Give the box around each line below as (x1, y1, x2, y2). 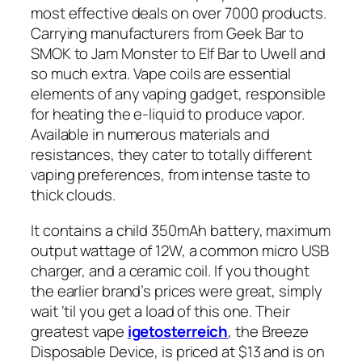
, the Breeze (228, 320, 309, 342)
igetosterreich (127, 320, 229, 342)
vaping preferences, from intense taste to (31, 164, 310, 186)
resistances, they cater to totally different (31, 144, 312, 166)
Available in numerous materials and (31, 124, 270, 145)
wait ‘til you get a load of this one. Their (31, 300, 290, 322)
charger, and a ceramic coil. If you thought (31, 259, 309, 281)
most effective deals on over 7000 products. (31, 2, 326, 24)
